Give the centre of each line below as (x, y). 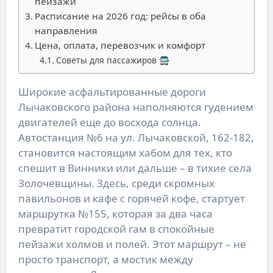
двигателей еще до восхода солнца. (109, 122)
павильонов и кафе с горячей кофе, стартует (131, 199)
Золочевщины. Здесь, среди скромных (116, 183)
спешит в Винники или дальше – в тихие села (135, 168)
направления (66, 31)
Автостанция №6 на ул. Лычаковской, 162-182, (136, 138)
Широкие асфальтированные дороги (23, 92)
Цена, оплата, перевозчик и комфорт (120, 45)
